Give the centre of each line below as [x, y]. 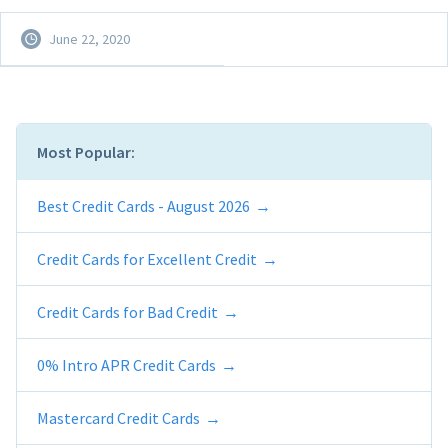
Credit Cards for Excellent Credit [147, 259]
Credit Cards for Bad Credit [127, 312]
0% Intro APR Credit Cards [126, 365]
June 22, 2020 [89, 39]
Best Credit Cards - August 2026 [143, 206]
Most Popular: [86, 152]
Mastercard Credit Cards [118, 418]
